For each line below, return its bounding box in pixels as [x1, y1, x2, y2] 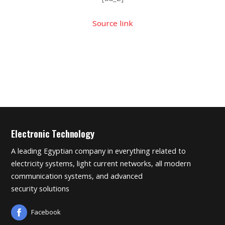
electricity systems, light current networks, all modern [11, 159, 191, 169]
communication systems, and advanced [11, 171, 143, 181]
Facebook [31, 207, 61, 217]
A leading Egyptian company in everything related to [11, 146, 186, 156]
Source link [92, 18, 133, 28]
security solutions [11, 184, 70, 194]
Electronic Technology [11, 126, 94, 140]
